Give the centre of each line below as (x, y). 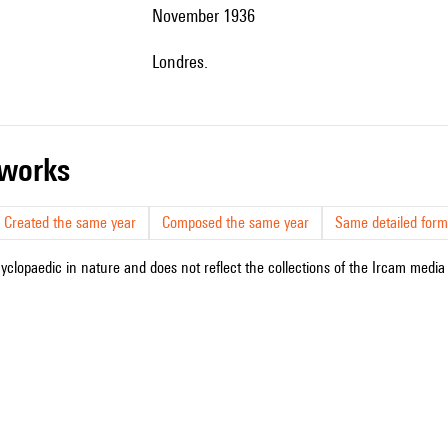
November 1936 (209, 15)
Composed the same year (235, 222)
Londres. (183, 61)
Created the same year (70, 222)
